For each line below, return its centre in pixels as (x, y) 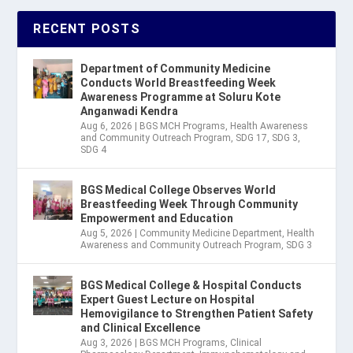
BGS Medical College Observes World (178, 190)
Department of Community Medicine (176, 69)
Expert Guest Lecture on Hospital (168, 300)
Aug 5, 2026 (107, 234)
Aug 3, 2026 (107, 343)
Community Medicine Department (211, 234)
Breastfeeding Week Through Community (190, 204)
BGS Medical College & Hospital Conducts (191, 286)
